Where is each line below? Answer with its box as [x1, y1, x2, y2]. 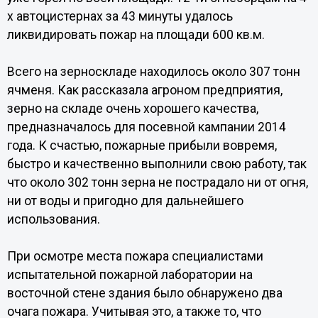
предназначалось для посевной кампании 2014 [6, 120, 286, 134]
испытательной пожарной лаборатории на [6, 268, 253, 282]
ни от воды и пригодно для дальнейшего [6, 194, 243, 208]
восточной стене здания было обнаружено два [6, 286, 283, 300]
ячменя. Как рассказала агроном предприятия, [6, 83, 283, 97]
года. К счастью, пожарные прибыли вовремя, [6, 138, 277, 153]
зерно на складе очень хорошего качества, [6, 102, 258, 116]
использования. [6, 212, 100, 226]
